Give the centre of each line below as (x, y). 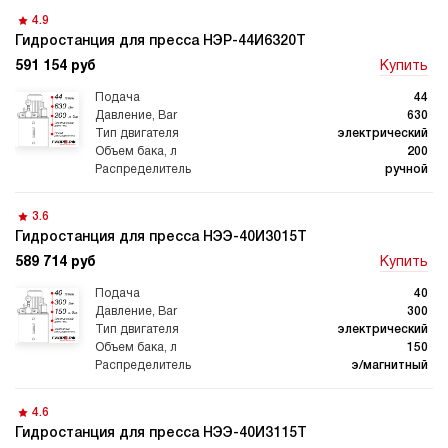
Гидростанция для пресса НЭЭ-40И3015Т (161, 237)
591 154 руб (55, 66)
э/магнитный (389, 365)
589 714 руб (55, 262)
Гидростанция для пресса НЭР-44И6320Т (160, 41)
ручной (406, 169)
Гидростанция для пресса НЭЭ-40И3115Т (161, 433)
